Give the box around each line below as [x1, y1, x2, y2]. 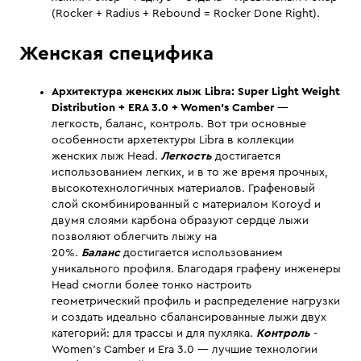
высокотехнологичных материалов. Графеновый [52, 183, 315, 195]
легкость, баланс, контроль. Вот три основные [52, 118, 306, 131]
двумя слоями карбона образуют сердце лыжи [52, 215, 309, 227]
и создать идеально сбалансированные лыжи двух [52, 312, 326, 324]
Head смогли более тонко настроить [52, 280, 251, 292]
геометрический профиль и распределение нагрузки [52, 296, 340, 308]
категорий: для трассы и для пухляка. [52, 328, 256, 340]
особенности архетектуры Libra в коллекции [52, 135, 294, 147]
